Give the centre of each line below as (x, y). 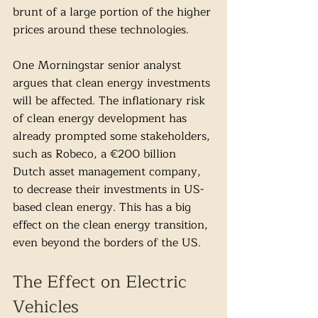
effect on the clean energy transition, (112, 225)
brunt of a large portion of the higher (114, 12)
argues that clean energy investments (113, 83)
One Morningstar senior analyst (99, 66)
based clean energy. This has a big (104, 208)
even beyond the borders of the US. (109, 243)
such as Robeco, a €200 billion (96, 154)
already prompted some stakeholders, (113, 137)
